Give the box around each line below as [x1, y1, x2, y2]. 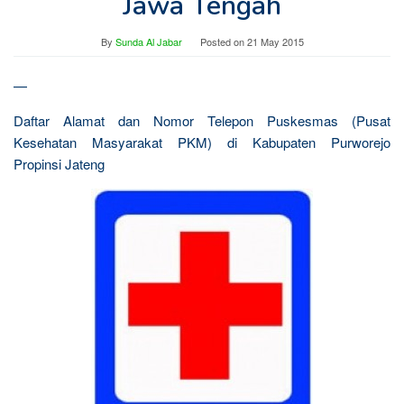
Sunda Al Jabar [115, 33, 182, 49]
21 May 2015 [246, 33, 304, 49]
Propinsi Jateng [14, 153, 105, 173]
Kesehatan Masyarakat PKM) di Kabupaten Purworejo [14, 132, 390, 151]
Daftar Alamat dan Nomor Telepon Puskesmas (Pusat [14, 110, 390, 130]
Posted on [199, 33, 247, 49]
